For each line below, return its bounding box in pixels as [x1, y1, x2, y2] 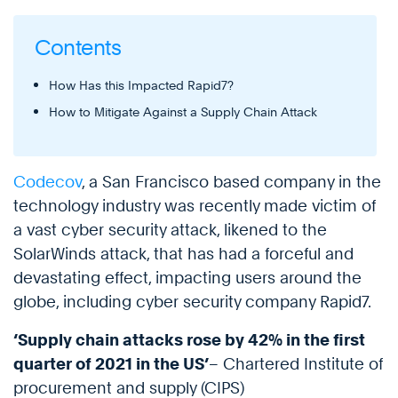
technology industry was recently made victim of [13, 196, 376, 216]
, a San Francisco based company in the [82, 172, 381, 192]
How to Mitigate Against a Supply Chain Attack [49, 104, 317, 120]
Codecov [13, 172, 82, 192]
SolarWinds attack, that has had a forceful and [13, 244, 354, 264]
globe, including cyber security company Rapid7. [13, 292, 371, 312]
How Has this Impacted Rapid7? [49, 77, 234, 93]
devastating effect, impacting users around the [13, 268, 362, 288]
